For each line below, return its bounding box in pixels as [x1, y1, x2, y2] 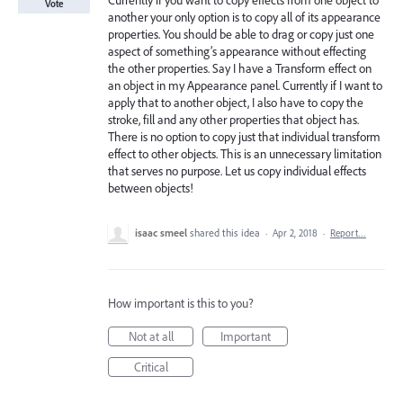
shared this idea [190, 226, 263, 239]
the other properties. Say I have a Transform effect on [108, 60, 372, 76]
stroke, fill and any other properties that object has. [108, 112, 359, 128]
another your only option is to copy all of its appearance [108, 9, 381, 25]
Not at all [128, 328, 174, 345]
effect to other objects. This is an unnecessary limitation [108, 146, 381, 162]
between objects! [108, 180, 193, 196]
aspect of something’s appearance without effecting [108, 43, 366, 59]
